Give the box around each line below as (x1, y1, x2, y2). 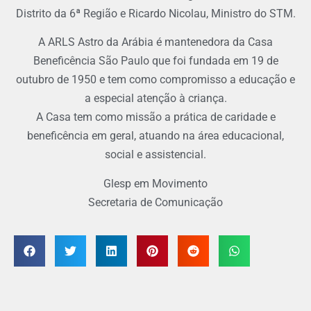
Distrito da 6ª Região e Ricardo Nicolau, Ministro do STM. (15, 7, 296, 20)
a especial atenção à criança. (84, 92, 227, 106)
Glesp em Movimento (103, 176, 208, 190)
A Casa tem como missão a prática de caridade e (35, 110, 276, 124)
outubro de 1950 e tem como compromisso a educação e (16, 73, 295, 87)
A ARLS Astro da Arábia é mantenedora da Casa (38, 35, 273, 49)
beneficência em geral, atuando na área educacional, (27, 129, 284, 143)
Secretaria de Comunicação (88, 195, 223, 209)
